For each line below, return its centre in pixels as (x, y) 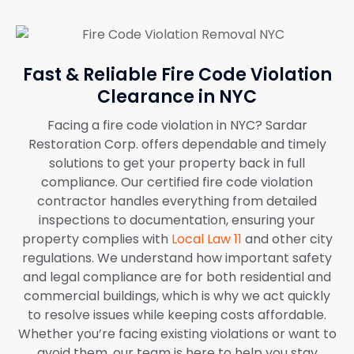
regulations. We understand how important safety (177, 258)
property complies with (96, 239)
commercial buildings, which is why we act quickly (177, 296)
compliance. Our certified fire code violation (177, 183)
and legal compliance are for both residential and (177, 277)
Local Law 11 (206, 239)
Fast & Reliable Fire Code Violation (177, 75)
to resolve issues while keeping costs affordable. (177, 315)
